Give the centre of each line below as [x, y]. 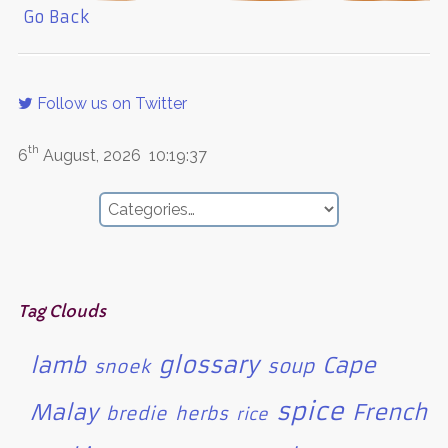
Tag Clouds [61, 311]
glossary [208, 365]
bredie [136, 414]
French [389, 413]
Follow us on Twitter [109, 103]
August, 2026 [93, 155]
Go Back [53, 16]
